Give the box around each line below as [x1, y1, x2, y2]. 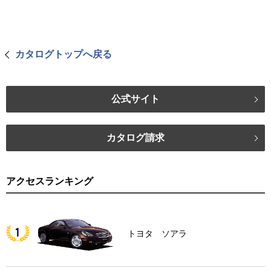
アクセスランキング [6, 176, 93, 186]
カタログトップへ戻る [15, 49, 112, 59]
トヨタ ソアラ [128, 228, 188, 238]
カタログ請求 [106, 132, 165, 143]
